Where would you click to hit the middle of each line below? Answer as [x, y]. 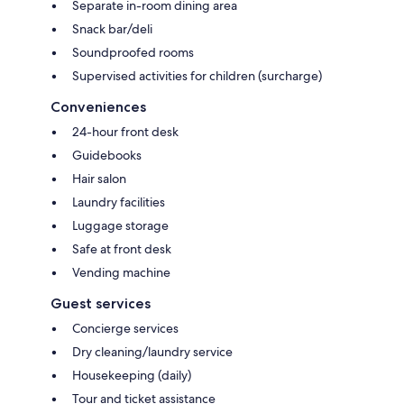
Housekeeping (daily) [132, 375]
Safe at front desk [122, 248]
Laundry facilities [119, 202]
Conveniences [98, 106]
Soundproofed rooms [133, 52]
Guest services [101, 303]
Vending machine [121, 272]
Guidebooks [107, 155]
